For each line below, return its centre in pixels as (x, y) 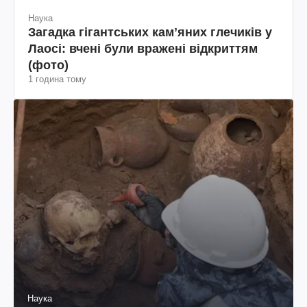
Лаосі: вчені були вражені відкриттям (143, 48)
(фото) (48, 65)
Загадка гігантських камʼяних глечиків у (150, 32)
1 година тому (57, 79)
